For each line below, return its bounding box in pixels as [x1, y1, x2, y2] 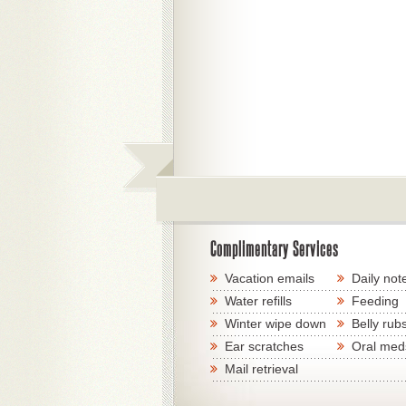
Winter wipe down [225, 316, 326, 331]
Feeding [352, 294, 399, 308]
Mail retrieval [225, 362, 298, 376]
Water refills [225, 294, 292, 308]
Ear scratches [225, 339, 304, 353]
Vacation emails [225, 271, 314, 285]
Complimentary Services [210, 239, 339, 259]
